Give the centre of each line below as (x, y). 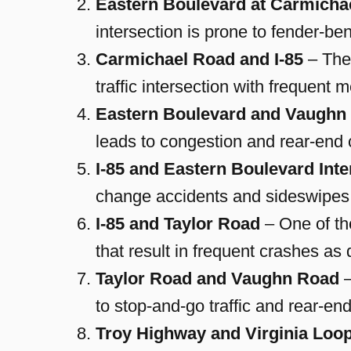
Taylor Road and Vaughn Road (217, 279)
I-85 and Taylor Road (178, 224)
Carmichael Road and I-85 (199, 60)
